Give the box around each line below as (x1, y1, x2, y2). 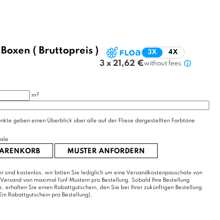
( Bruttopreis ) (32, 46, 99, 56)
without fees (143, 60, 181, 67)
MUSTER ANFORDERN (67, 148, 145, 155)
